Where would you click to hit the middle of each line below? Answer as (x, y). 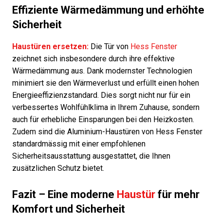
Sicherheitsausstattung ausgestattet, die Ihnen (91, 156)
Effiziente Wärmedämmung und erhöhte (108, 10)
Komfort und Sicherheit (69, 209)
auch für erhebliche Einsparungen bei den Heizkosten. (103, 120)
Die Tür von (109, 47)
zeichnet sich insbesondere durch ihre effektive (93, 59)
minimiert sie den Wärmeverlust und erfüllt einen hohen (106, 83)
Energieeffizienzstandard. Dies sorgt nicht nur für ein (101, 95)
